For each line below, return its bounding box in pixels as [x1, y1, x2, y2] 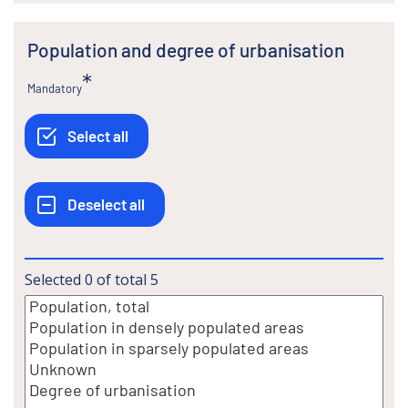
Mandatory [27, 80, 82, 96]
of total [97, 269, 147, 290]
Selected [25, 269, 81, 290]
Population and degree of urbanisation [38, 37, 344, 61]
